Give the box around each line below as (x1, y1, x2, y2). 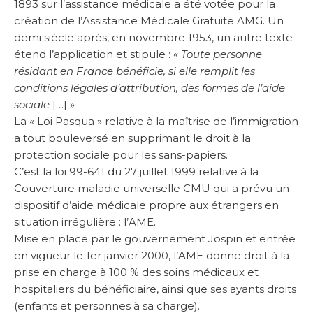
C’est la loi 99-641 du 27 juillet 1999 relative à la (14, 165, 259, 179)
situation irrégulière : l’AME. (14, 215, 156, 229)
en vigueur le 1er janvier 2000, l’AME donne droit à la (14, 249, 289, 263)
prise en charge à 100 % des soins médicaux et (14, 265, 259, 279)
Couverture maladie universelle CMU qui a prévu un (14, 182, 289, 196)
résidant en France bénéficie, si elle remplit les (14, 64, 255, 78)
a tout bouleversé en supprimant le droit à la (14, 131, 251, 145)
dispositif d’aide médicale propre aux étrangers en (14, 198, 279, 212)
